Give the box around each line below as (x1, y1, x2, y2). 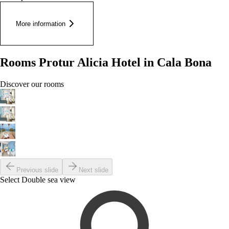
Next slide (79, 166, 108, 174)
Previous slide (16, 166, 58, 174)
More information (16, 19, 65, 28)
